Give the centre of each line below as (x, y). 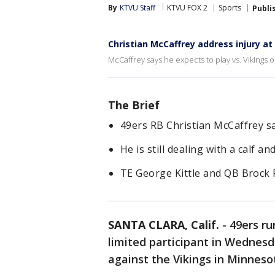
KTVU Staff (137, 8)
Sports (230, 8)
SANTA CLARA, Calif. (164, 225)
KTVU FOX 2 (187, 8)
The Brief (134, 105)
